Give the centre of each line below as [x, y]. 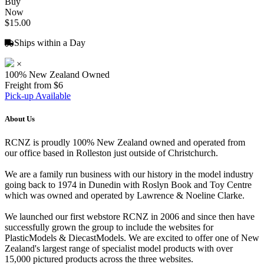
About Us [20, 119]
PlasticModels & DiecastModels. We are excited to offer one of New [132, 237]
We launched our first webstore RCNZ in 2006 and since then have [130, 216]
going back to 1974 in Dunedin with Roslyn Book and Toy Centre [128, 184]
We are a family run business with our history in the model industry [129, 174]
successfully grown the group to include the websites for [109, 227]
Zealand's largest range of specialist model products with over [119, 248]
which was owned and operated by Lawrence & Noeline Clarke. [125, 195]
